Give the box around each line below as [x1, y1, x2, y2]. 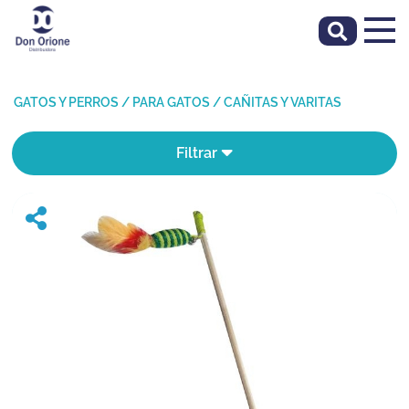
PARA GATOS [132, 95, 210, 110]
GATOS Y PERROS [14, 95, 119, 110]
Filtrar [176, 144, 221, 162]
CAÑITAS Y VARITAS [224, 95, 341, 110]
